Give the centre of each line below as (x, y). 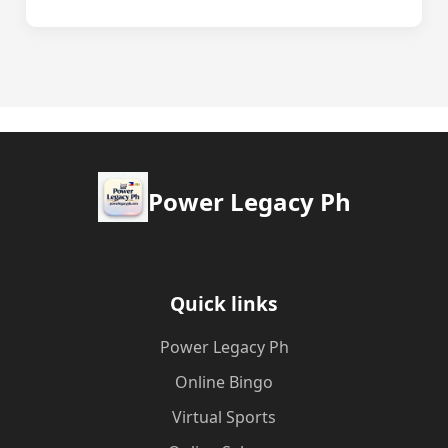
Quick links (224, 303)
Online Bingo (224, 382)
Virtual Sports (224, 417)
